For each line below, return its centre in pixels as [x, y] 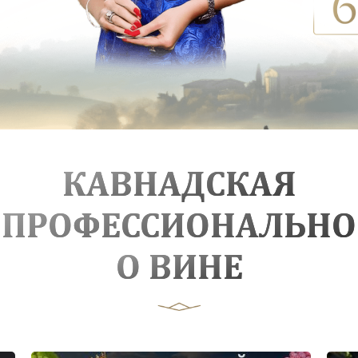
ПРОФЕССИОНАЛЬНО [179, 228]
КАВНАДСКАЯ [179, 187]
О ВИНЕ [179, 270]
